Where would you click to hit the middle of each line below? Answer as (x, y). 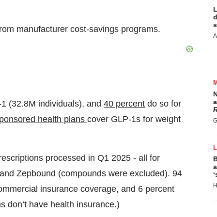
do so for (163, 104)
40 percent (124, 104)
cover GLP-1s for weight (134, 119)
